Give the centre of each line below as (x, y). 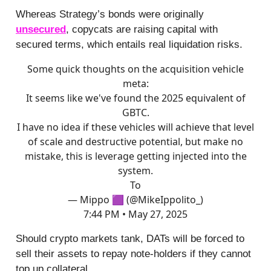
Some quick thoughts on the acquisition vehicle (135, 69)
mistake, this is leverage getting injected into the (135, 156)
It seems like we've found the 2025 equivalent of (135, 98)
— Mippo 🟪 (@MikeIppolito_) (135, 199)
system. (135, 170)
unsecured (41, 29)
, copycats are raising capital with (142, 29)
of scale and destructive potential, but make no (135, 141)
